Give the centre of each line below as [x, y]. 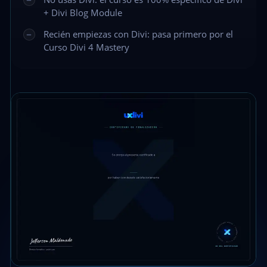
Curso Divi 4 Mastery [86, 47]
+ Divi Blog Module [83, 13]
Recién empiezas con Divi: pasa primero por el [138, 34]
